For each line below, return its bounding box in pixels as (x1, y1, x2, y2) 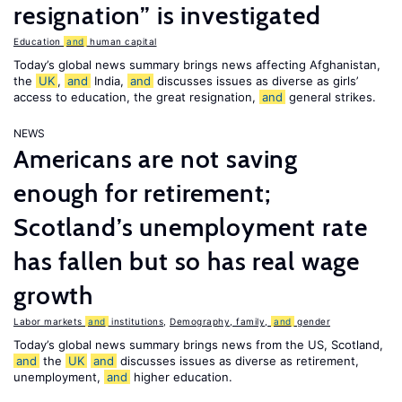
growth (13, 280, 94, 310)
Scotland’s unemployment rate (13, 212, 368, 242)
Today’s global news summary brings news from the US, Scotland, (13, 337, 383, 352)
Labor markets (13, 316, 85, 327)
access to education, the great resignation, (13, 90, 259, 104)
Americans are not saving (13, 144, 299, 174)
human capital (86, 36, 157, 47)
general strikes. (285, 90, 376, 104)
